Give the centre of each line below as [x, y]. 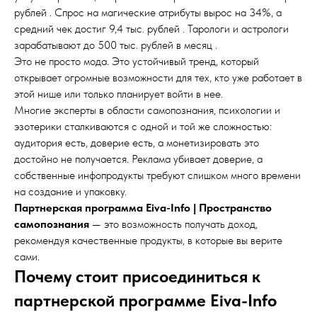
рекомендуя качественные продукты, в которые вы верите [148, 240]
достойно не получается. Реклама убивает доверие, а [138, 159]
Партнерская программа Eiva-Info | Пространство [143, 208]
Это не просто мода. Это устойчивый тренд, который [137, 61]
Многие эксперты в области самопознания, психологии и [147, 110]
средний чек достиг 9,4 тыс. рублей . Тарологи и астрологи [151, 29]
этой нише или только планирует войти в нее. [119, 94]
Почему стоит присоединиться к [137, 276]
